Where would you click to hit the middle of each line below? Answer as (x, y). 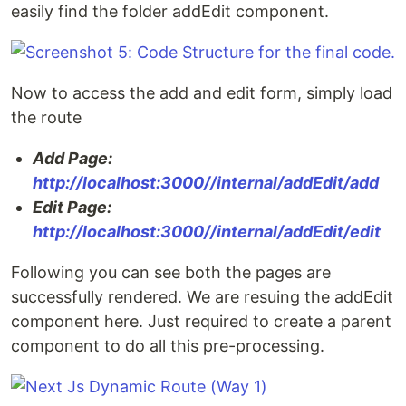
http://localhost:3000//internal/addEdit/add (206, 183)
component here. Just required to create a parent (201, 321)
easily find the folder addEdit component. (170, 11)
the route (46, 117)
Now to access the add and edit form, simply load (202, 93)
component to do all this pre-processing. (168, 346)
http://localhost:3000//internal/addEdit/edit (207, 232)
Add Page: (72, 158)
